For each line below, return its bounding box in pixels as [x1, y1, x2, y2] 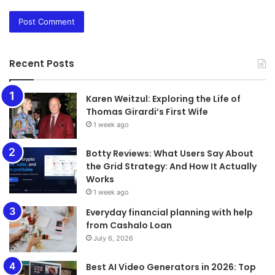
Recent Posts [9, 56, 74, 70]
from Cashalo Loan [86, 219, 172, 231]
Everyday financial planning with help [86, 206, 253, 219]
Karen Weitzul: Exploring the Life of [86, 92, 241, 105]
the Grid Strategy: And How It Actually [86, 160, 257, 172]
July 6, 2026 [93, 233, 133, 242]
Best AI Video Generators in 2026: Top [86, 260, 256, 273]
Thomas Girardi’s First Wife [86, 105, 208, 118]
